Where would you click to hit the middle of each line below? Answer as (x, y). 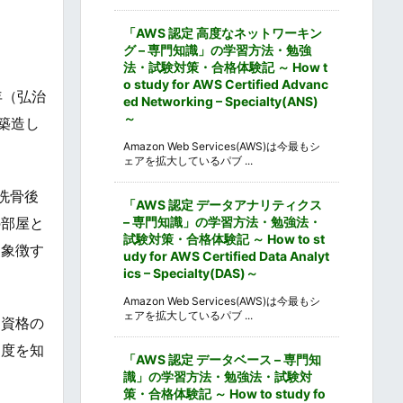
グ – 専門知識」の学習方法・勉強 (217, 49)
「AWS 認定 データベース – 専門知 (222, 359)
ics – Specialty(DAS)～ (191, 273)
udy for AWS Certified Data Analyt (226, 255)
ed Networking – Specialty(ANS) (221, 101)
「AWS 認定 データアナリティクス (223, 204)
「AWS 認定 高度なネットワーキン (223, 32)
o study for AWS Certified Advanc (226, 84)
